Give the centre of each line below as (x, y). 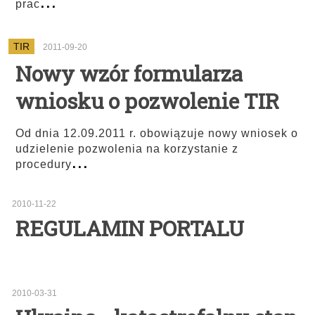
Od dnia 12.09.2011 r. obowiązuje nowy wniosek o (157, 133)
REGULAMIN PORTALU (130, 228)
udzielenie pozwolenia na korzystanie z (127, 149)
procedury (44, 164)
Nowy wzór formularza (129, 73)
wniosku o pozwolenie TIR (147, 101)
